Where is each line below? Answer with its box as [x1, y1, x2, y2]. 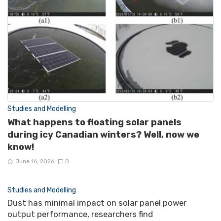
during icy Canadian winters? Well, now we [7, 129, 199, 140]
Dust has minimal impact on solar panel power [7, 198, 186, 208]
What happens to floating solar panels [7, 116, 182, 128]
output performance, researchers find [7, 209, 153, 220]
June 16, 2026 [15, 158, 54, 165]
